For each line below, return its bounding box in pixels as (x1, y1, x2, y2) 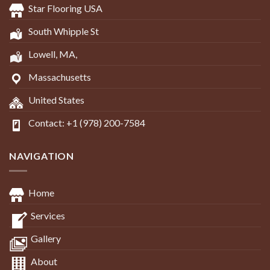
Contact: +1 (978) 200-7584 (28, 117, 145, 129)
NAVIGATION (9, 150, 74, 162)
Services (31, 209, 65, 221)
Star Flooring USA (28, 2, 102, 14)
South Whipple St (28, 25, 99, 37)
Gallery (31, 232, 61, 244)
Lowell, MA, (28, 48, 77, 60)
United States (28, 94, 84, 106)
